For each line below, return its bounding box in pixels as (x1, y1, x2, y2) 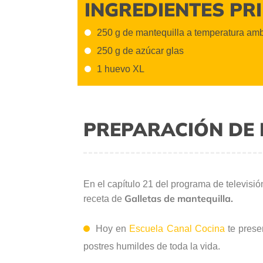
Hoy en (96, 223, 130, 234)
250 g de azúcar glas (97, 45, 184, 56)
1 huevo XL (97, 64, 144, 75)
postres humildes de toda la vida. (83, 241, 220, 251)
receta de (83, 193, 124, 204)
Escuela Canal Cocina (129, 223, 225, 234)
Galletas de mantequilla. (124, 192, 233, 204)
